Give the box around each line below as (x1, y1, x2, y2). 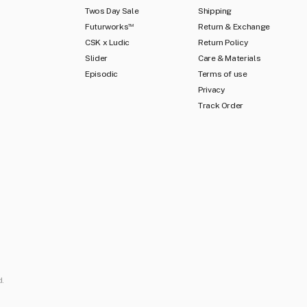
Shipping (198, 6, 232, 16)
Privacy (198, 85, 225, 95)
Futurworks (85, 22, 129, 32)
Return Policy (198, 38, 248, 47)
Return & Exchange (198, 22, 270, 32)
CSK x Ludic (85, 38, 130, 47)
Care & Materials (198, 53, 261, 63)
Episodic (85, 69, 119, 79)
